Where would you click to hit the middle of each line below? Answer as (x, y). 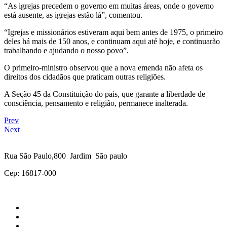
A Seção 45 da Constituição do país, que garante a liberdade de (105, 94)
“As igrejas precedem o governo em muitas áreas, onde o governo (109, 6)
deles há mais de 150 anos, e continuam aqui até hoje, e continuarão (112, 41)
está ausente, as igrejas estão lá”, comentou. (73, 15)
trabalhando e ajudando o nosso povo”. (66, 50)
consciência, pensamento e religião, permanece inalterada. (96, 103)
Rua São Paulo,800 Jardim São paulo (66, 156)
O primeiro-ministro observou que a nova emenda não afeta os (103, 67)
